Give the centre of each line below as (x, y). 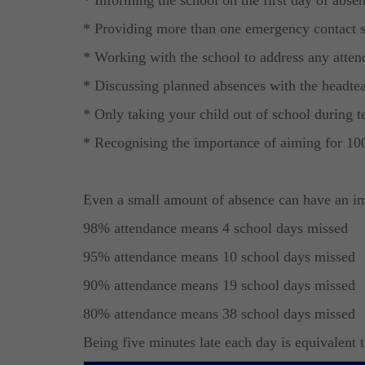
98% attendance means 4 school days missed (215, 228)
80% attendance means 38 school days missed (219, 313)
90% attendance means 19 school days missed (219, 285)
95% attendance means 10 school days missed (219, 256)
